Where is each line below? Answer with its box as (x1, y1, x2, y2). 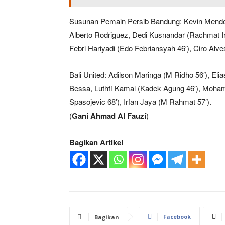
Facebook (163, 212, 191, 220)
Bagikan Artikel (69, 136, 123, 148)
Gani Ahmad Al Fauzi (72, 109, 146, 121)
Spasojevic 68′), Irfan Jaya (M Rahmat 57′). (69, 96, 211, 107)
